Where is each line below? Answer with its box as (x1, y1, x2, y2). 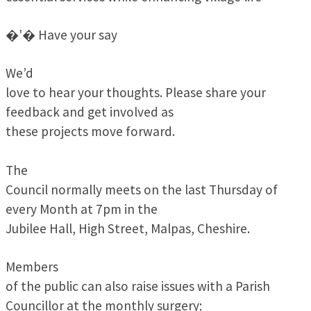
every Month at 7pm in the (6, 200, 158, 217)
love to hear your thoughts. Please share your (6, 84, 266, 101)
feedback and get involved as (6, 103, 174, 121)
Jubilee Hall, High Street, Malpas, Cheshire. (6, 219, 250, 237)
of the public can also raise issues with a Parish (6, 277, 270, 294)
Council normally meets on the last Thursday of (6, 180, 278, 198)
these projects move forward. (6, 123, 175, 140)
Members (6, 258, 58, 275)
